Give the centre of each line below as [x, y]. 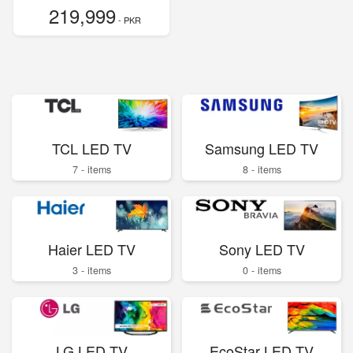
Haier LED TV [91, 249]
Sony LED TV [262, 249]
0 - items [262, 271]
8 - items [262, 169]
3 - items [91, 271]
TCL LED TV [91, 148]
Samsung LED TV [262, 148]
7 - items [91, 169]
